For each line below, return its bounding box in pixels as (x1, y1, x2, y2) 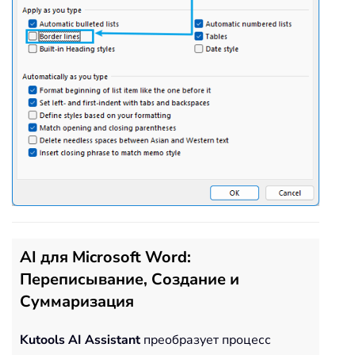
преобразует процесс (140, 330, 271, 349)
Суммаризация (20, 290, 134, 312)
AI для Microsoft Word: (20, 246, 191, 268)
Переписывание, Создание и (20, 268, 239, 290)
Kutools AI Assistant (20, 330, 140, 349)
